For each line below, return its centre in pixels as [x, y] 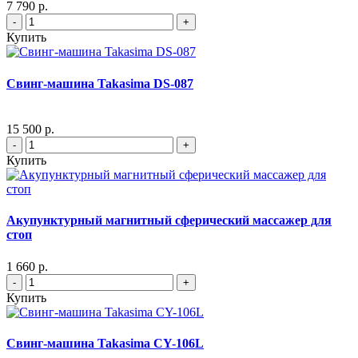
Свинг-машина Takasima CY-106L [105, 343]
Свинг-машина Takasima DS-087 [100, 83]
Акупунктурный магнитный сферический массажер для [169, 221]
